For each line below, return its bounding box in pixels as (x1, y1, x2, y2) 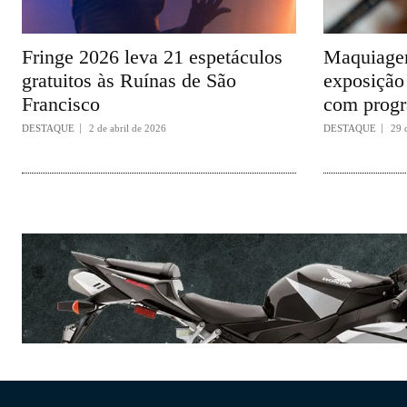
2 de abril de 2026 (89, 122, 166, 134)
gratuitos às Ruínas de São (22, 68, 236, 92)
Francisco (22, 92, 100, 115)
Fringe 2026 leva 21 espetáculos (22, 45, 283, 68)
